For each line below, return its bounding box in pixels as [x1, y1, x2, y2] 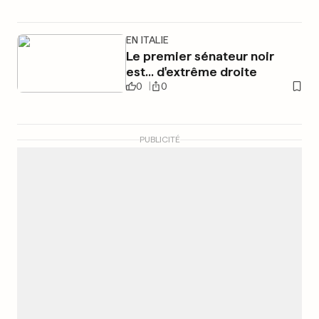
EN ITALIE [125, 34, 169, 46]
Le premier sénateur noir [125, 48, 274, 63]
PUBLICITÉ [139, 135, 180, 145]
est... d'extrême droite [125, 64, 257, 79]
